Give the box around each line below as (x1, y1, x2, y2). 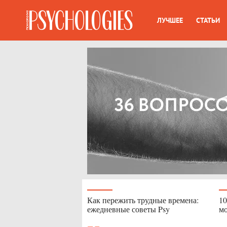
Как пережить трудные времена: (87, 195, 199, 205)
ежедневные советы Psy (87, 204, 170, 214)
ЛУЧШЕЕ (157, 16, 183, 25)
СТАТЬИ (196, 16, 220, 25)
